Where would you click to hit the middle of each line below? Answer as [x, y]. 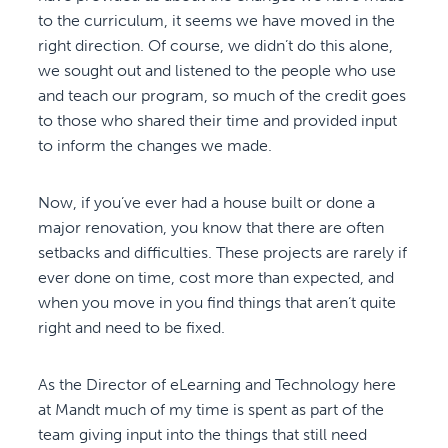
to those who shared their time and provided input [218, 120]
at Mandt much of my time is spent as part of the [211, 409]
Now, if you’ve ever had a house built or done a [207, 202]
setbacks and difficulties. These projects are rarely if [223, 252]
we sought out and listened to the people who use [217, 70]
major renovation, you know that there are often [211, 227]
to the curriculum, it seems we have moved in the [217, 20]
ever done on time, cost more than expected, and [216, 277]
